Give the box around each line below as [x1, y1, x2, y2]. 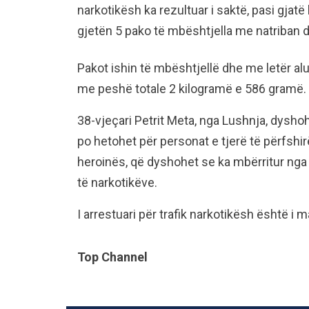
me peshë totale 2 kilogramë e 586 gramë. [77, 81, 306, 96]
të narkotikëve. [77, 175, 157, 190]
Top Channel [77, 250, 148, 264]
